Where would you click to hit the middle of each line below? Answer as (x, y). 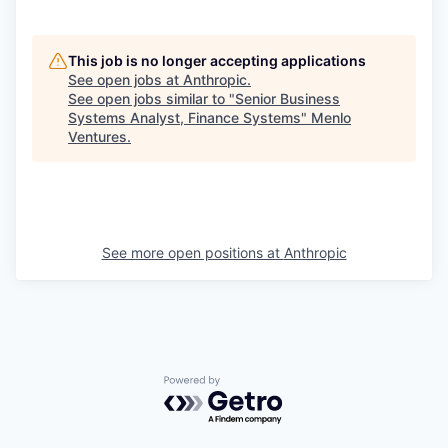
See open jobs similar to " (151, 98)
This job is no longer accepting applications (217, 60)
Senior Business (287, 98)
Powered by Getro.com (251, 385)
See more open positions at (192, 252)
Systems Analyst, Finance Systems (184, 117)
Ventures (97, 136)
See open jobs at (125, 79)
